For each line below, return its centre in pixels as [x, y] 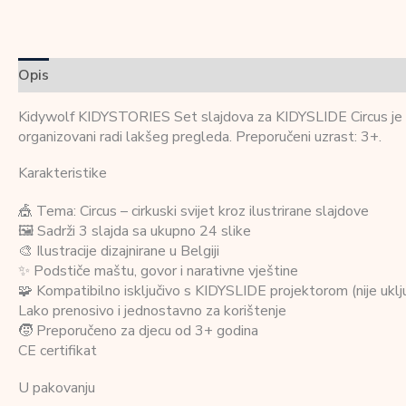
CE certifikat [58, 351]
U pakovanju [57, 387]
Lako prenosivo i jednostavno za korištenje [152, 311]
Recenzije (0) [266, 76]
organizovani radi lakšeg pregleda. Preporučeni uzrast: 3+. [200, 137]
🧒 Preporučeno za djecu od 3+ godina [138, 331]
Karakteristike [63, 174]
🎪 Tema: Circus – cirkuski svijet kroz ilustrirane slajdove [193, 212]
